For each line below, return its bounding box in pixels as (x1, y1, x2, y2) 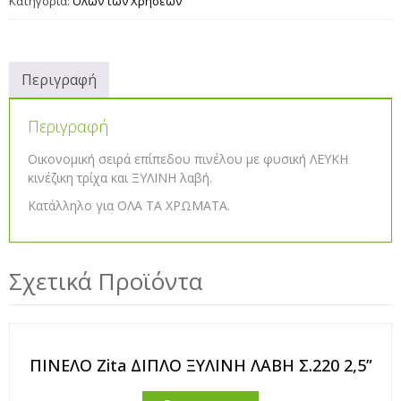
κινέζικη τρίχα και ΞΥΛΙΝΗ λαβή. (28, 169, 212, 186)
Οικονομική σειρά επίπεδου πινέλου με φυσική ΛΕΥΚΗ (28, 150, 348, 167)
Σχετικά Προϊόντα (9, 265, 202, 297)
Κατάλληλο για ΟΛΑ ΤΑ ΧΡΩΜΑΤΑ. (28, 197, 230, 214)
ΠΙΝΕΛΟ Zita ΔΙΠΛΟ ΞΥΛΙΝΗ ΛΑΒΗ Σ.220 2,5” (29, 354, 372, 376)
